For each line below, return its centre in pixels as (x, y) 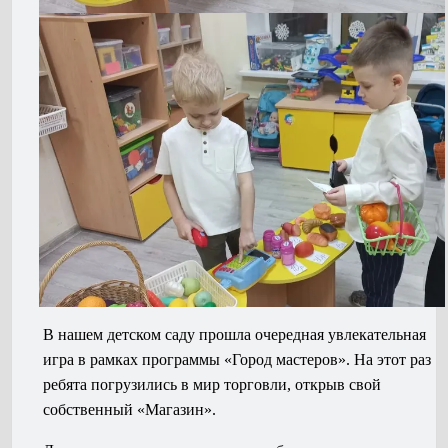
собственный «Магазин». (130, 410)
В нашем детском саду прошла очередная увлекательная (235, 335)
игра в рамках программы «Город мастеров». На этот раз (237, 360)
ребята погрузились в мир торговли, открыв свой (212, 385)
